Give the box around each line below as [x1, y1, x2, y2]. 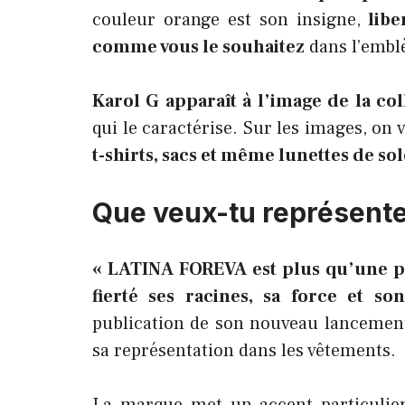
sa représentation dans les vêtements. [92, 339, 396, 363]
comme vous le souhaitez [92, 35, 305, 59]
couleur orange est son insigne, [92, 8, 361, 32]
